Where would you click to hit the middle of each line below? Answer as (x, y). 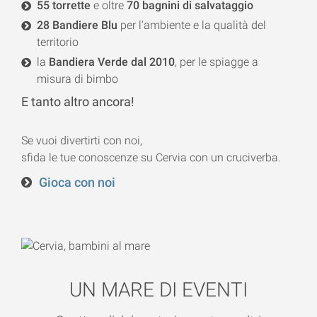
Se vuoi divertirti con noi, (83, 141)
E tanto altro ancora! (78, 102)
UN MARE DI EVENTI (158, 289)
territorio (58, 42)
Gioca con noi (77, 183)
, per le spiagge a (217, 62)
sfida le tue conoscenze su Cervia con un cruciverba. (151, 158)
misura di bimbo (78, 79)
